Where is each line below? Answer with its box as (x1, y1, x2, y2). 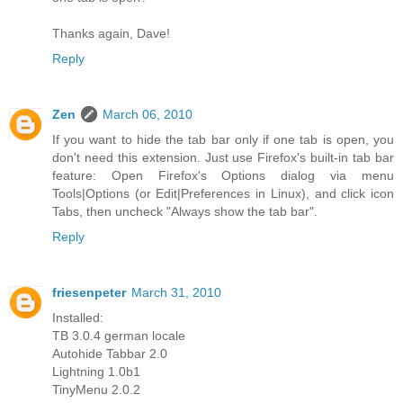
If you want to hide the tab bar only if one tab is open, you (52, 132, 394, 148)
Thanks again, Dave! (52, 26, 170, 41)
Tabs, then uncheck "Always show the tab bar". (52, 204, 318, 219)
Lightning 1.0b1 (52, 364, 140, 379)
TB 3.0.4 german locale (52, 328, 185, 343)
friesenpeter (52, 285, 126, 300)
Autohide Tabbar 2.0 (52, 346, 167, 361)
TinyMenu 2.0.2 (52, 382, 140, 397)
